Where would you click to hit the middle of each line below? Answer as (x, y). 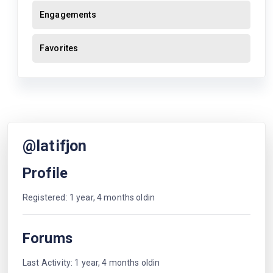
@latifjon (55, 146)
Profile (45, 173)
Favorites (59, 48)
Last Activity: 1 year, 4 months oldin (91, 263)
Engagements (68, 15)
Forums (48, 238)
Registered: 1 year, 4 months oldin (89, 197)
